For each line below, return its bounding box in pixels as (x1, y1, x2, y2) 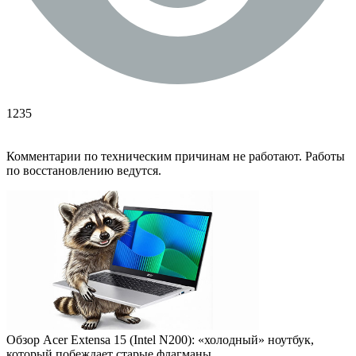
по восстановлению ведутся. (6, 163, 161, 177)
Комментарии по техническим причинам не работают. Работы (6, 149, 345, 163)
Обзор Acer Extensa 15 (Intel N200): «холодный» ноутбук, (6, 332, 314, 346)
